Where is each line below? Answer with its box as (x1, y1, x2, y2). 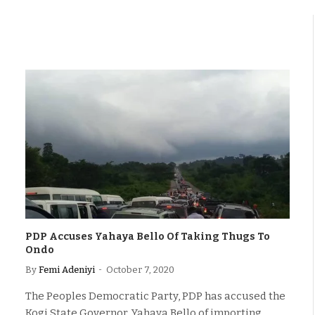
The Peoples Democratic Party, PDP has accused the (25, 289, 285, 302)
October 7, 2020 (106, 264, 174, 275)
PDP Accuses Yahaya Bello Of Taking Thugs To (25, 230, 270, 243)
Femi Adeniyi (39, 264, 95, 275)
